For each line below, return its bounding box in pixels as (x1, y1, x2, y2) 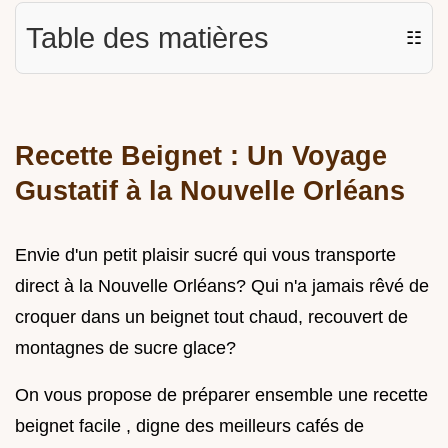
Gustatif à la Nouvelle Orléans (15, 175, 405, 207)
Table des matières (26, 22, 269, 55)
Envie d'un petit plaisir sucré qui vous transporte (15, 245, 396, 266)
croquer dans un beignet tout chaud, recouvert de (15, 307, 408, 328)
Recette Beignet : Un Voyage (15, 140, 387, 172)
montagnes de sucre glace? (15, 338, 236, 359)
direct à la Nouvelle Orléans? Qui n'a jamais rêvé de (15, 276, 429, 297)
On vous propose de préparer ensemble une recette (15, 385, 428, 406)
